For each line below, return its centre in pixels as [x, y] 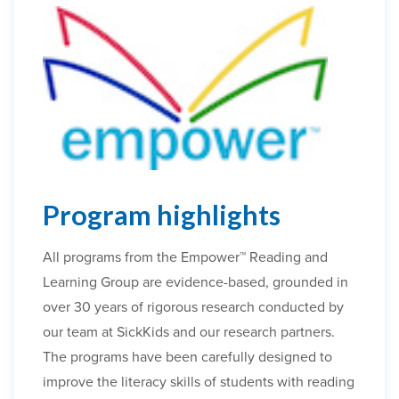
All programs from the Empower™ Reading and [185, 258]
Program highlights [162, 215]
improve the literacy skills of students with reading [199, 383]
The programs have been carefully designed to [187, 358]
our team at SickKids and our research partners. [191, 333]
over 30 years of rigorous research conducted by [193, 308]
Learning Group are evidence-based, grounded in [195, 283]
